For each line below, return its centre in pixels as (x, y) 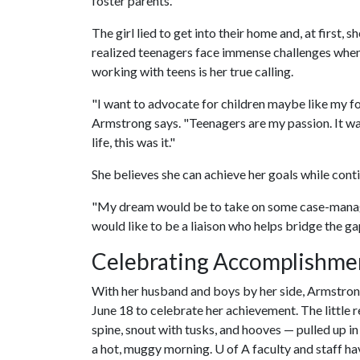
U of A (232, 348)
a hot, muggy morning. (153, 348)
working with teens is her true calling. (192, 71)
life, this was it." (133, 141)
